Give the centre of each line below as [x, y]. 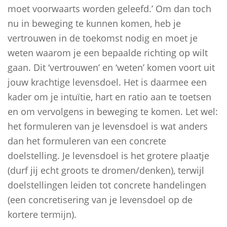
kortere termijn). [42, 214]
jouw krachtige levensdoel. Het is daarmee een [107, 82]
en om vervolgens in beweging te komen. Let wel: [113, 111]
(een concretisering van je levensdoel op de [100, 200]
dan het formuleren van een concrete [87, 141]
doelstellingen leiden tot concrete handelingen [107, 185]
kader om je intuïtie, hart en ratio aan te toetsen [109, 97]
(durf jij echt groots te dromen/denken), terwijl [106, 170]
